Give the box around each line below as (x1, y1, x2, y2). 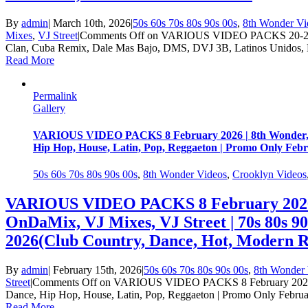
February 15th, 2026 (53, 264, 142, 276)
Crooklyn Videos (232, 168, 307, 181)
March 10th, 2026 (53, 16, 131, 29)
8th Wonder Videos (143, 168, 227, 181)
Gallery (33, 102, 65, 114)
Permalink (33, 89, 77, 102)
